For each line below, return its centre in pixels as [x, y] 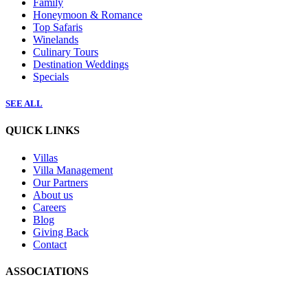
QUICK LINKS [43, 131]
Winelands [56, 40]
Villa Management [73, 170]
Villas [45, 157]
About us [53, 195]
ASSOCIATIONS [47, 271]
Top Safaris [58, 27]
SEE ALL [24, 104]
